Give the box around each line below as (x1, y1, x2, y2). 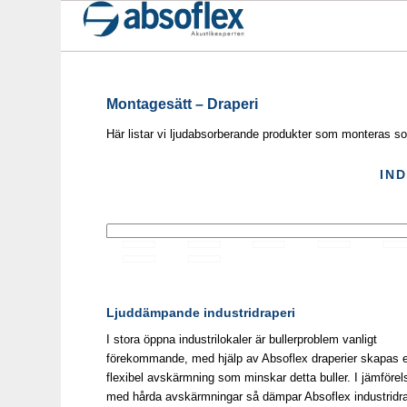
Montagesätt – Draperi (106, 96, 259, 112)
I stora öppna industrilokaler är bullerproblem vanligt (106, 333, 378, 347)
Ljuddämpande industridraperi (106, 305, 296, 320)
